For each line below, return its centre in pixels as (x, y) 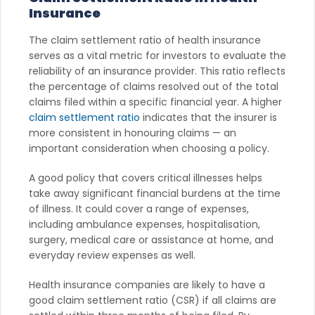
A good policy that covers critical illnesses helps (146, 178)
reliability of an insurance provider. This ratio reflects (157, 71)
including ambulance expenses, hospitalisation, (144, 224)
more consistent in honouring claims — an (133, 133)
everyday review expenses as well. (114, 255)
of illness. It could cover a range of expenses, (139, 208)
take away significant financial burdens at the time (155, 193)
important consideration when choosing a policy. (150, 148)
